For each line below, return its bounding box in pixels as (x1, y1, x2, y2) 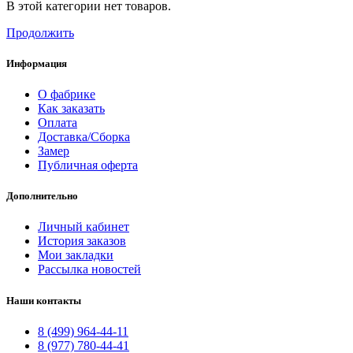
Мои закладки (38, 248, 113, 262)
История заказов (38, 234, 126, 248)
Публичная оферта (38, 158, 138, 173)
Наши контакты (6, 294, 81, 307)
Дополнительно (6, 190, 78, 203)
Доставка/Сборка (38, 130, 130, 144)
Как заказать (38, 102, 105, 116)
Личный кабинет (38, 220, 129, 234)
